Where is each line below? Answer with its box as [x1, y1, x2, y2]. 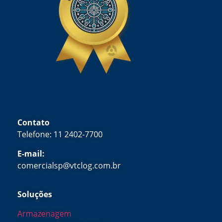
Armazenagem [17, 208, 71, 219]
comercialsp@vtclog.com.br [17, 160, 121, 171]
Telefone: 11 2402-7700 [17, 129, 103, 140]
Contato [17, 117, 50, 128]
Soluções [17, 189, 52, 200]
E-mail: [17, 148, 45, 159]
